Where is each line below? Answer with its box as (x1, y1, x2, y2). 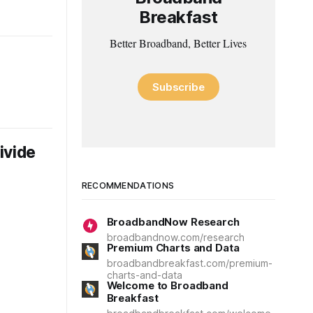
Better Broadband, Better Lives (110, 35, 247, 50)
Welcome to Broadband (106, 279, 228, 292)
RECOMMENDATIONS (81, 180, 175, 191)
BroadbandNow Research (106, 215, 240, 228)
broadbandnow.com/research (106, 231, 245, 243)
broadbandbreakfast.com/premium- (106, 257, 272, 269)
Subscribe (152, 80, 205, 94)
